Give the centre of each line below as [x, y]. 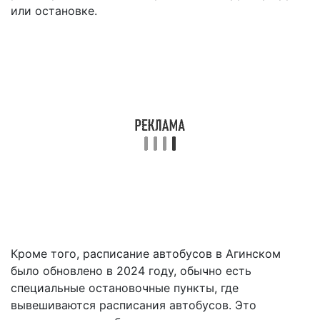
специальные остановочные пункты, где [125, 288]
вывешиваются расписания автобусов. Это [134, 305]
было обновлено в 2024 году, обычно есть [131, 271]
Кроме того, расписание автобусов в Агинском [146, 254]
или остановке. [54, 11]
